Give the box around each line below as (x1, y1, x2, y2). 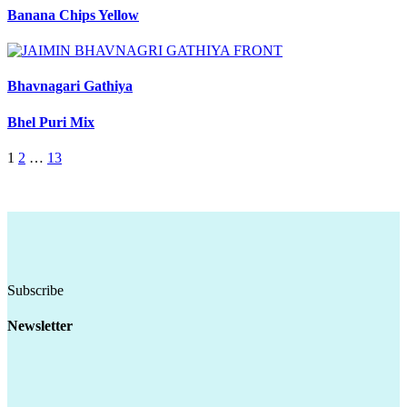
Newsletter (7, 318, 73, 334)
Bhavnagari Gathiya (7, 78, 133, 94)
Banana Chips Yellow (7, 6, 139, 23)
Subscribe (7, 282, 64, 298)
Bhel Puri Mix (7, 114, 94, 130)
